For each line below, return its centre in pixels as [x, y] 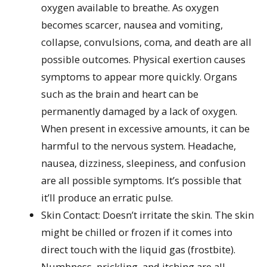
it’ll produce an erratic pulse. [107, 198]
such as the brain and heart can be [120, 94]
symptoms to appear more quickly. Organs [139, 77]
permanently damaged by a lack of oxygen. [139, 111]
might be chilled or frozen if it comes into [137, 232]
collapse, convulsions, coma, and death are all [147, 42]
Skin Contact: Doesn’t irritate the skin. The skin [148, 215]
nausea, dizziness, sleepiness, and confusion [144, 163]
